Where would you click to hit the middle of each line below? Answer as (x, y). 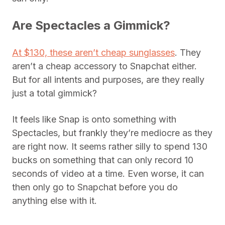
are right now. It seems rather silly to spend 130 (110, 146)
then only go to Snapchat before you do (95, 187)
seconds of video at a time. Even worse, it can (108, 174)
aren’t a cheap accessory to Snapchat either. (104, 66)
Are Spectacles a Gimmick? (91, 25)
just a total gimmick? (54, 93)
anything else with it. (54, 201)
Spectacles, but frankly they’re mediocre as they (112, 133)
